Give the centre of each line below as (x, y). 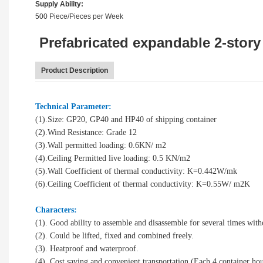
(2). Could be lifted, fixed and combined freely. (114, 235)
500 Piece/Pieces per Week (79, 16)
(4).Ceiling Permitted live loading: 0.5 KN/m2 (113, 158)
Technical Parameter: (73, 106)
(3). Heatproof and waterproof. (87, 248)
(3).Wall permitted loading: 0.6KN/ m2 (101, 145)
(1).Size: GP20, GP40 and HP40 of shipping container (126, 119)
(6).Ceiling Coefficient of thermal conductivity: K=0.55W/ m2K (143, 184)
